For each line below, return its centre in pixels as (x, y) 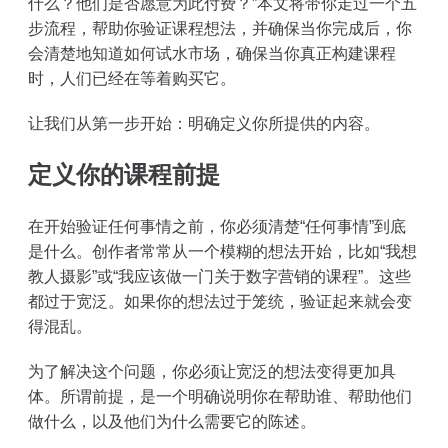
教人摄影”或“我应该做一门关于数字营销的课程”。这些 (219, 276)
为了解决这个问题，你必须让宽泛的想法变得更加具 (212, 371)
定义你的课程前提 (124, 174)
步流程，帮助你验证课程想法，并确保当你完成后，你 (220, 28)
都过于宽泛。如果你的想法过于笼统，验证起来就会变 (220, 301)
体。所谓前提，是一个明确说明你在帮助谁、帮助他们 (220, 396)
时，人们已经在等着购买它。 (132, 78)
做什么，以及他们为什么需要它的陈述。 (172, 421)
